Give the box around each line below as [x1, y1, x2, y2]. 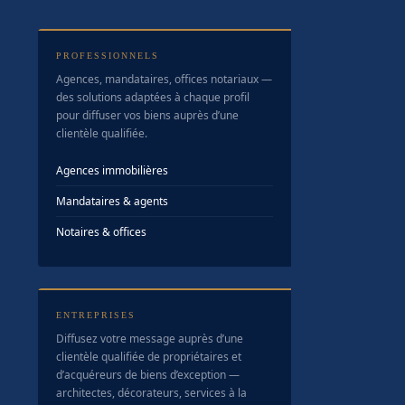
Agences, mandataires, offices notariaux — [56, 71, 272, 88]
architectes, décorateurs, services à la [56, 385, 247, 401]
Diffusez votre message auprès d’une [56, 331, 243, 347]
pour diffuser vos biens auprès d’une [56, 108, 239, 124]
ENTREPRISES [56, 310, 136, 321]
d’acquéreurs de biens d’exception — [56, 367, 240, 383]
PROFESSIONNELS [56, 51, 159, 61]
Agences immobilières [56, 163, 168, 179]
